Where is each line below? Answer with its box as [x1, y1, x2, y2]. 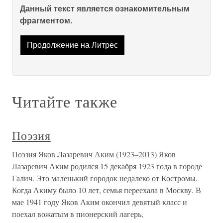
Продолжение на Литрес [26, 41, 118, 50]
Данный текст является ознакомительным [20, 4, 190, 13]
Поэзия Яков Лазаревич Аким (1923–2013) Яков [12, 149, 176, 160]
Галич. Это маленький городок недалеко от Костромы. [12, 173, 198, 184]
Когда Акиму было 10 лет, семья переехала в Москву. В [12, 185, 201, 196]
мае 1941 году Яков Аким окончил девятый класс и [12, 197, 187, 208]
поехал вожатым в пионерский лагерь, [12, 209, 143, 220]
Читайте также [12, 91, 117, 112]
